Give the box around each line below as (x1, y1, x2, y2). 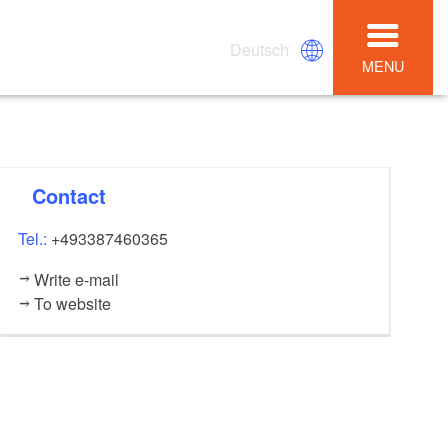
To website (33, 291, 111, 315)
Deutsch (230, 37, 290, 61)
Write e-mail (33, 267, 119, 291)
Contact (46, 180, 107, 210)
